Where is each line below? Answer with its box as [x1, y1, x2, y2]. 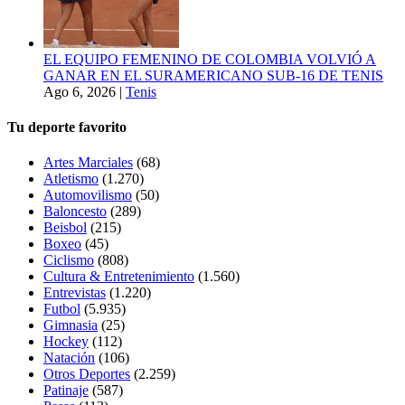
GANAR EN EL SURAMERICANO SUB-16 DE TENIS [43, 67, 383, 83]
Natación [43, 350, 95, 366]
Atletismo [43, 171, 99, 187]
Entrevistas [43, 285, 106, 301]
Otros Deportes [43, 366, 130, 382]
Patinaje [43, 382, 89, 399]
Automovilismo [43, 187, 132, 203]
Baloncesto [43, 203, 107, 220]
